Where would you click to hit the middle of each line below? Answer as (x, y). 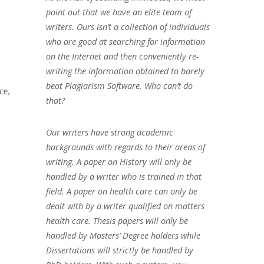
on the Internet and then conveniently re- (122, 56)
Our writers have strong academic (109, 132)
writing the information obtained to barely (125, 71)
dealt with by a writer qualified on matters (125, 206)
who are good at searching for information (125, 41)
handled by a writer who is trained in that (123, 176)
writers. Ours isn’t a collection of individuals (128, 27)
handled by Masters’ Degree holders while (123, 235)
